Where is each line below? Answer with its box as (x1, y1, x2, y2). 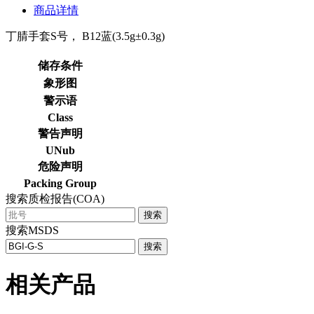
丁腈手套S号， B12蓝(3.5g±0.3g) (6, 29, 165, 42)
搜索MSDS (6, 224, 59, 236)
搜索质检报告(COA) (6, 192, 104, 205)
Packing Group (24, 177, 97, 189)
